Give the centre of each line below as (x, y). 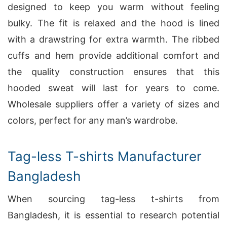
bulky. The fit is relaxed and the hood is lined (113, 23)
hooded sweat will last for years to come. (113, 88)
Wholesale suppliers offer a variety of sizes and (113, 104)
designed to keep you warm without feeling (113, 7)
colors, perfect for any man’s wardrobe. (93, 120)
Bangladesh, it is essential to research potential (113, 215)
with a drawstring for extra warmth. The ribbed (113, 39)
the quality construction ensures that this (113, 72)
